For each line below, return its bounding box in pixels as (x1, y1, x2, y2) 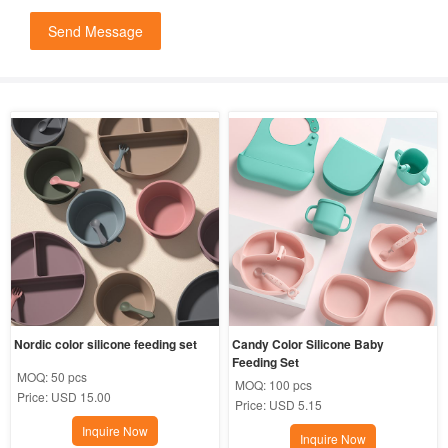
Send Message (48, 20, 143, 41)
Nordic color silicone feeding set (13, 335, 197, 354)
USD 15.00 (50, 388, 111, 406)
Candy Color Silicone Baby (232, 335, 385, 354)
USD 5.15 (269, 396, 323, 414)
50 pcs (50, 368, 87, 386)
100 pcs (269, 376, 313, 394)
